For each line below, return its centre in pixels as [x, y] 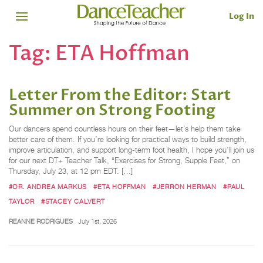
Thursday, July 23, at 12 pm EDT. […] [71, 171]
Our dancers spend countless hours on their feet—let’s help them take [125, 129]
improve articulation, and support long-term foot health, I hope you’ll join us [131, 150]
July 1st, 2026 [97, 221]
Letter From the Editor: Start [120, 95]
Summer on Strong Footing [112, 111]
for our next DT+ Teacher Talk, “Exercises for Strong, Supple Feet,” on [124, 161]
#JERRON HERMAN [184, 186]
